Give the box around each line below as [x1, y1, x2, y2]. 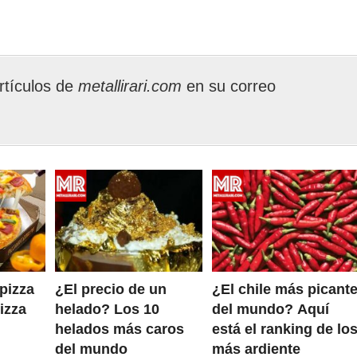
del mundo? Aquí [211, 301, 329, 318]
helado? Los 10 [54, 301, 159, 318]
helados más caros [54, 321, 184, 338]
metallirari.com [78, 77, 186, 95]
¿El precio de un [54, 281, 167, 298]
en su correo [186, 77, 276, 95]
